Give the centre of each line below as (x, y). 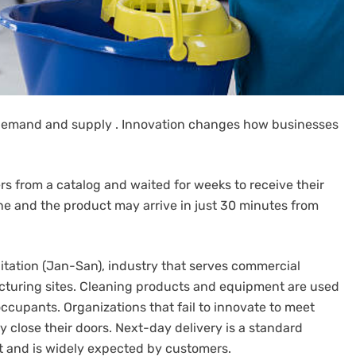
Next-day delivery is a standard (209, 327)
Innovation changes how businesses (230, 124)
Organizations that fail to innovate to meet (189, 307)
